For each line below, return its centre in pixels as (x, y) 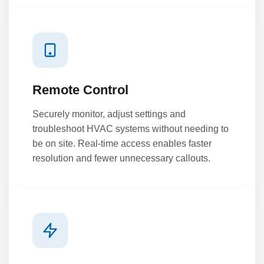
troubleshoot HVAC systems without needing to (131, 128)
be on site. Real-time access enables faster (122, 143)
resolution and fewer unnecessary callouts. (121, 158)
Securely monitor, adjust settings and (109, 114)
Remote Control (80, 90)
